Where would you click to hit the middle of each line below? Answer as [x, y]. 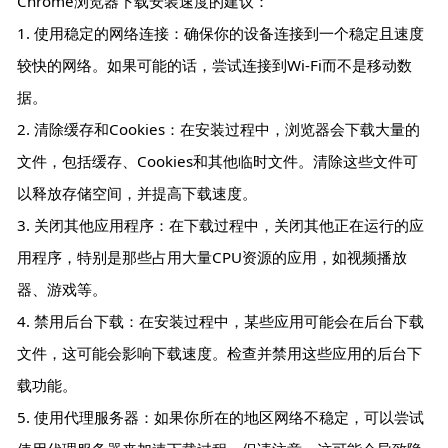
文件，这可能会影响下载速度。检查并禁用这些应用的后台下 [220, 353]
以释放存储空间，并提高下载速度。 [137, 193]
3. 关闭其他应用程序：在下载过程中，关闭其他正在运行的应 [221, 225]
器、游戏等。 [62, 289]
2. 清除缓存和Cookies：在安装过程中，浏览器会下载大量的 [219, 129]
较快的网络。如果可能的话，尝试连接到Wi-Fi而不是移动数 [215, 65]
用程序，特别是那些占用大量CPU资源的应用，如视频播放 [212, 257]
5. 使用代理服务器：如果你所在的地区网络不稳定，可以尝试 [221, 417]
